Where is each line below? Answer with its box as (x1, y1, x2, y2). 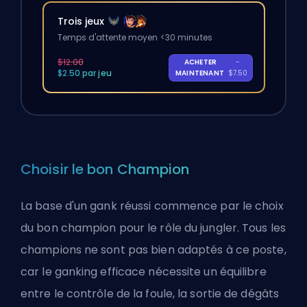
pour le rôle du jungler (119, 220, 237, 236)
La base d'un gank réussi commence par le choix (21, 198, 284, 214)
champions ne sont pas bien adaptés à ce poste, (21, 242, 286, 258)
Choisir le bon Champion (21, 160, 190, 180)
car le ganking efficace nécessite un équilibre (21, 264, 267, 280)
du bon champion (21, 220, 119, 236)
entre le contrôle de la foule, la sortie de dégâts (21, 286, 280, 302)
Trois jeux (57, 14, 105, 28)
